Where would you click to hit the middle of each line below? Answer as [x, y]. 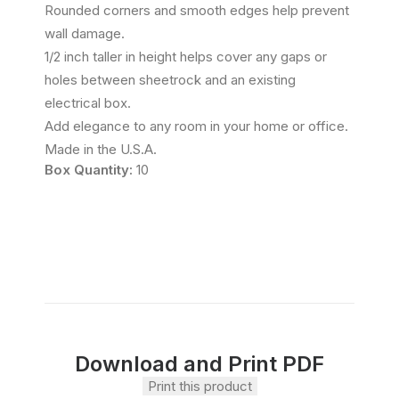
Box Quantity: [90, 170]
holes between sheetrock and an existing [170, 80]
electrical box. [88, 103]
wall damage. [85, 33]
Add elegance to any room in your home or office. [196, 126]
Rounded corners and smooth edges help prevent [197, 10]
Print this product [199, 386]
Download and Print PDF [199, 364]
